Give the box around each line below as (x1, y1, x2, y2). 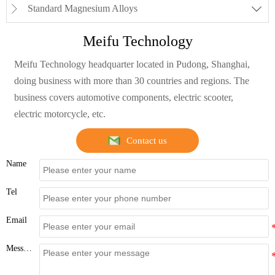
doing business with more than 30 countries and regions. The (14, 76, 249, 87)
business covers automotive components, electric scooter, (14, 92, 233, 103)
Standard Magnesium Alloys (28, 3, 137, 14)
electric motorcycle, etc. (14, 109, 106, 120)
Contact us (126, 135, 167, 145)
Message (23, 244, 32, 254)
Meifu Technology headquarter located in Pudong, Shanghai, (14, 59, 250, 70)
